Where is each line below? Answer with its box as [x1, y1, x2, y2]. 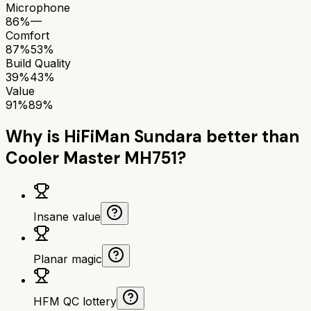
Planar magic [33, 251, 102, 266]
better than [202, 125, 299, 147]
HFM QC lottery [33, 294, 117, 308]
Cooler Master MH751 [6, 146, 177, 169]
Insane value [33, 209, 101, 224]
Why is [6, 125, 64, 147]
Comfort [6, 28, 49, 42]
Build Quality [6, 56, 71, 70]
